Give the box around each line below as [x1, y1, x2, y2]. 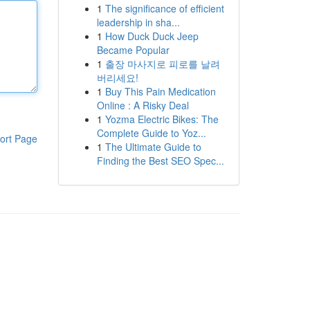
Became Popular [96, 43, 170, 57]
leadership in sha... [96, 15, 180, 29]
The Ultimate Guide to [104, 140, 201, 154]
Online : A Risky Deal [96, 98, 189, 112]
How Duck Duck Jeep [104, 29, 199, 43]
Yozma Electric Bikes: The [104, 112, 219, 126]
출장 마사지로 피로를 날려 [104, 57, 220, 71]
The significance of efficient [104, 1, 224, 15]
